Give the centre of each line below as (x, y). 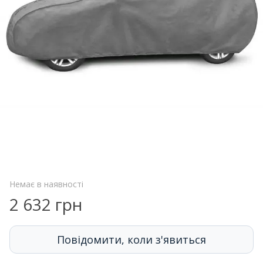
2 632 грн (46, 204)
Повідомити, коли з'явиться (131, 240)
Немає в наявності (46, 184)
